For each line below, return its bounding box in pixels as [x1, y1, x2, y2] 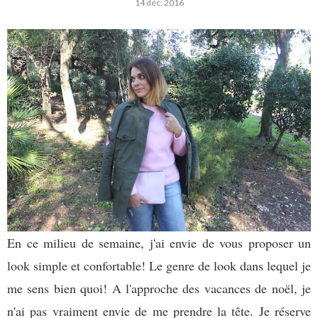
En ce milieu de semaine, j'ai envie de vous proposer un [7, 234, 311, 251]
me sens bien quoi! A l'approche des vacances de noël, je [7, 279, 311, 297]
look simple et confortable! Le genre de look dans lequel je [7, 256, 311, 274]
